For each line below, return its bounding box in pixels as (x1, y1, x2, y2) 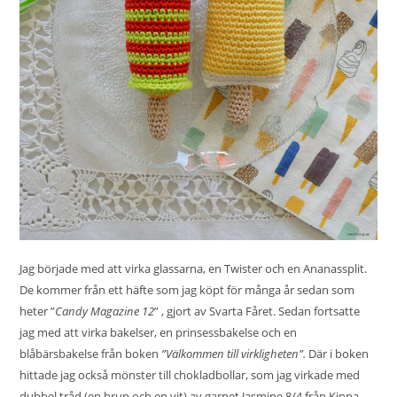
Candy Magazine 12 (55, 303, 155, 320)
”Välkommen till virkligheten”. (161, 346, 307, 362)
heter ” (19, 303, 56, 320)
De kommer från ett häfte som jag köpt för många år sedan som (19, 282, 355, 299)
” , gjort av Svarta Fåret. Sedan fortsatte (154, 303, 361, 320)
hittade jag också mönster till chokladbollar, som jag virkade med (19, 367, 361, 384)
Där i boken (306, 346, 370, 362)
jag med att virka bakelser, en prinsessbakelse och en (19, 324, 298, 341)
